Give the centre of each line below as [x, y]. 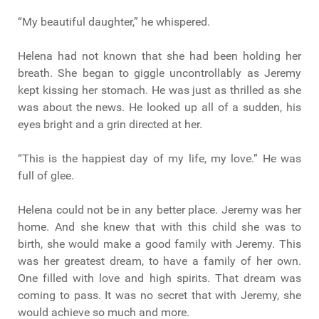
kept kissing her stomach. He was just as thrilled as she [159, 90]
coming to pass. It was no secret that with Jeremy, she [159, 296]
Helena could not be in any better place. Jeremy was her [159, 210]
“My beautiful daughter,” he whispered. [114, 22]
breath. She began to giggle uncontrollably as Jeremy [159, 73]
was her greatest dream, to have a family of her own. [159, 261]
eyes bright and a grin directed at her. [110, 125]
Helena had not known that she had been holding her [159, 56]
